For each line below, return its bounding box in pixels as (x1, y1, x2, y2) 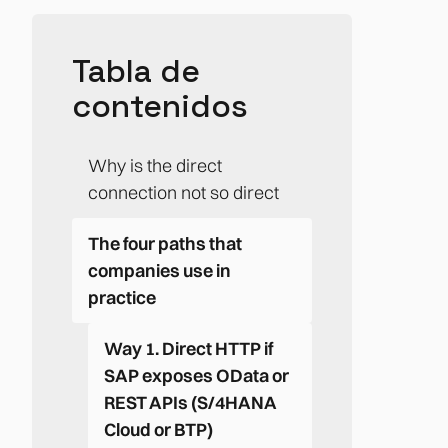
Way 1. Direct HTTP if (104, 336, 273, 360)
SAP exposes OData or (104, 363, 289, 387)
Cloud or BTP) (104, 417, 213, 441)
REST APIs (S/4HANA (104, 390, 276, 414)
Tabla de (72, 50, 200, 91)
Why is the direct (88, 153, 222, 177)
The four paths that (88, 231, 242, 255)
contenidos (72, 85, 248, 126)
